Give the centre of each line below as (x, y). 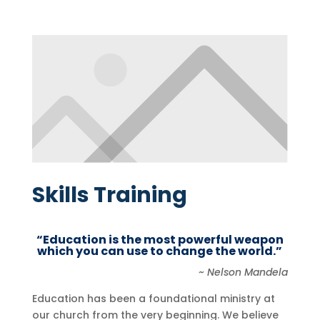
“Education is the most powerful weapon (160, 240)
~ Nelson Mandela (244, 272)
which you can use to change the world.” (160, 251)
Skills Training (109, 195)
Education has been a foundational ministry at (153, 299)
